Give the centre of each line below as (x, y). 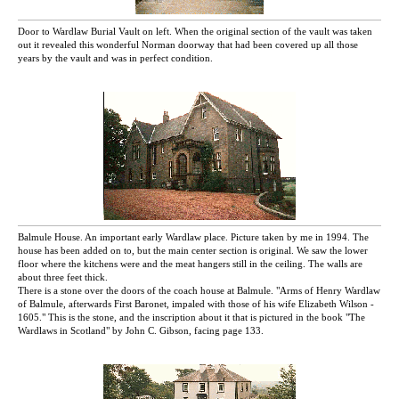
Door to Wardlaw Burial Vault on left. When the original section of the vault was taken (195, 32)
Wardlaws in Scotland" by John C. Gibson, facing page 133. (141, 331)
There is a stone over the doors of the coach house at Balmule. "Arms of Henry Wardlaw (199, 291)
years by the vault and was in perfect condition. (115, 58)
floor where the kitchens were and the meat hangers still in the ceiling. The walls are (190, 264)
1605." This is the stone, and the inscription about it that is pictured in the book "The (191, 318)
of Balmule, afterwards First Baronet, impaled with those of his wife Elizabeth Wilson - (196, 304)
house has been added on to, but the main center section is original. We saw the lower (193, 251)
